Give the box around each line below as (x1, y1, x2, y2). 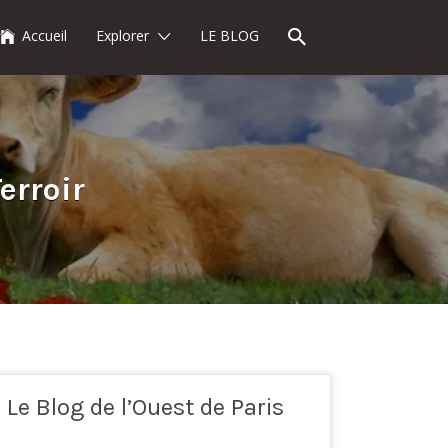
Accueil (22, 26, 67, 46)
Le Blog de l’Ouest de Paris (7, 393, 284, 421)
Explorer (96, 26, 149, 46)
